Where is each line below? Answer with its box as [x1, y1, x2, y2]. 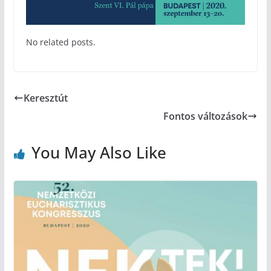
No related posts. [25, 36, 96, 48]
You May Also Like [31, 142, 166, 164]
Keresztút [23, 91, 68, 105]
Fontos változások [163, 109, 248, 123]
